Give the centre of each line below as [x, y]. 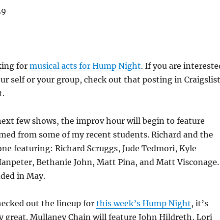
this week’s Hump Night [143, 203]
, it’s [199, 203]
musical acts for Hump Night [85, 66]
